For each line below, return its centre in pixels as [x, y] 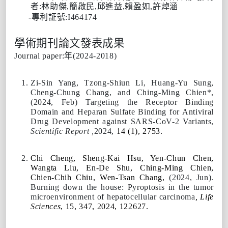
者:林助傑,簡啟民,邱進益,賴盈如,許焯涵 [105, 6]
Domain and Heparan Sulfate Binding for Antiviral [122, 111]
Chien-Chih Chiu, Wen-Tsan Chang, [100, 177]
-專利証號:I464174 [56, 17]
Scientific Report [61, 131]
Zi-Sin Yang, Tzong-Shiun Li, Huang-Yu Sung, [122, 82]
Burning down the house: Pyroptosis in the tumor [122, 187]
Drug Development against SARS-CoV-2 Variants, [122, 121]
